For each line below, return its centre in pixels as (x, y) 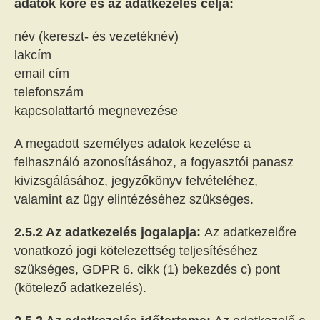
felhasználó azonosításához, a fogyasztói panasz (154, 162)
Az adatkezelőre (250, 232)
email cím (42, 74)
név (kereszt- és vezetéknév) (96, 36)
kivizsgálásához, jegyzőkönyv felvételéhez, (136, 181)
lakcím (33, 55)
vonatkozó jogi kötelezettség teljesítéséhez (136, 251)
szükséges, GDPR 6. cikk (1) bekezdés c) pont (147, 269)
